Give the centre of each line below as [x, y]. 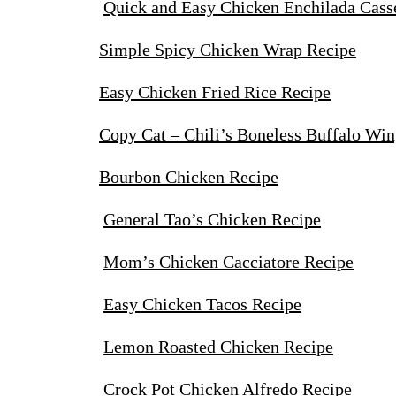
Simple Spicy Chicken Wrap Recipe [228, 50]
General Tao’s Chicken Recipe [212, 220]
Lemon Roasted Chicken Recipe [218, 347]
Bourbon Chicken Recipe [189, 177]
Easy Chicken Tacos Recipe [202, 305]
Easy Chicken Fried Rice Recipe [215, 92]
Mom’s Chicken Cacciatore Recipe [228, 262]
